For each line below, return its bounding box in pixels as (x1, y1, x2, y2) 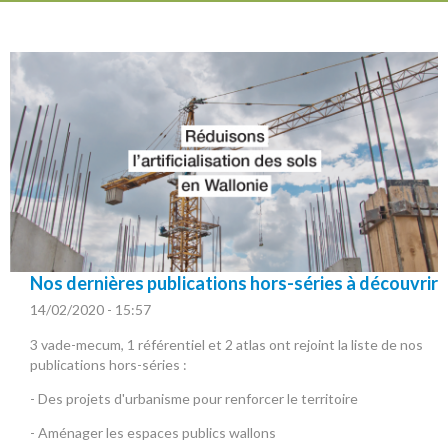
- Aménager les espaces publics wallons (30, 423, 276, 441)
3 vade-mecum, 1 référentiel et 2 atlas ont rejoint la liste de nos (30, 335, 423, 353)
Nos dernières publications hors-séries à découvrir (30, 271, 438, 294)
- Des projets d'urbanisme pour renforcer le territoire (30, 389, 358, 407)
